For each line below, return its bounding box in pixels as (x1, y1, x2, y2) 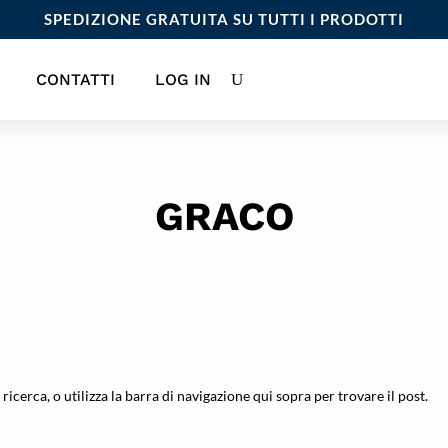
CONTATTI (35, 70, 115, 89)
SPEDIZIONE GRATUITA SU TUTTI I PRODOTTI (44, 10, 404, 28)
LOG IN (154, 70, 211, 89)
